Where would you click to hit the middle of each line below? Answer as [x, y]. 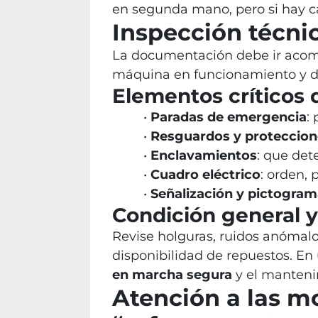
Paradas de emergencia [228, 117]
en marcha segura [172, 275]
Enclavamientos [203, 155]
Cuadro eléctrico [205, 175]
